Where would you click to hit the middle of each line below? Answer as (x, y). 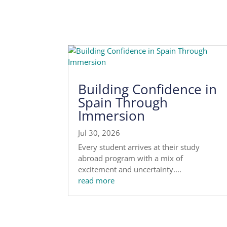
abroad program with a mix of (131, 158)
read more (97, 181)
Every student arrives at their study (139, 147)
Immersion (112, 116)
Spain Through (123, 103)
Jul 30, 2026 (99, 133)
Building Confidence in (148, 89)
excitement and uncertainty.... (130, 169)
